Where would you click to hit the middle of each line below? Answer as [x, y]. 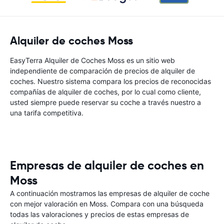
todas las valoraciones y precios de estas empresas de [99, 214]
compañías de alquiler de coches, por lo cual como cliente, [105, 92]
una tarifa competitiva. [47, 113]
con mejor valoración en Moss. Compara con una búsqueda [107, 204]
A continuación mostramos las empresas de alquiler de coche [110, 193]
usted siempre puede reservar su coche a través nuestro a [105, 102]
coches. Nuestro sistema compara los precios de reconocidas [110, 81]
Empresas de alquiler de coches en [107, 165]
